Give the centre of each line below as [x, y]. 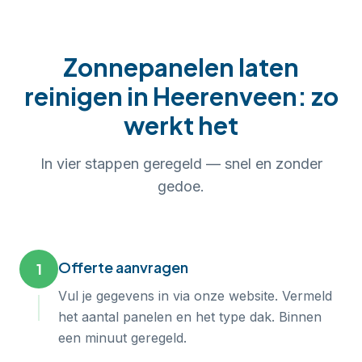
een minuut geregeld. [122, 338]
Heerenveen [225, 96]
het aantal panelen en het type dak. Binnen [190, 317]
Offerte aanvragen [123, 267]
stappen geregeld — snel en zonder [201, 164]
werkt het [181, 125]
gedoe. [181, 186]
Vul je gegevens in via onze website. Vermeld [195, 296]
